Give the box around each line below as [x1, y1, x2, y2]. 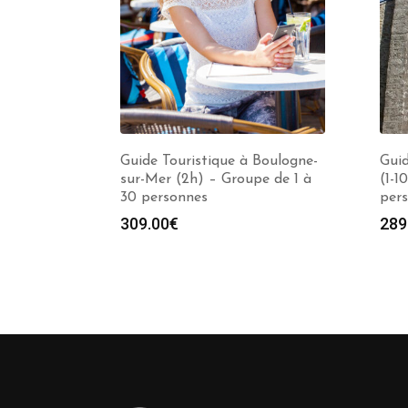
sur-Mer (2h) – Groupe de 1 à [120, 172, 311, 187]
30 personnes [120, 190, 208, 205]
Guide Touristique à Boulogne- [120, 154, 318, 168]
